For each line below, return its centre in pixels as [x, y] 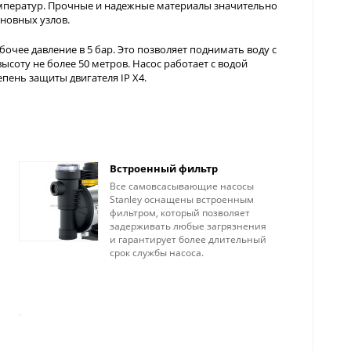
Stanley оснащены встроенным [181, 199]
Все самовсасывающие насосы [181, 186]
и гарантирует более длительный [188, 239]
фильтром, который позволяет [179, 213]
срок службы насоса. [156, 253]
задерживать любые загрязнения [188, 226]
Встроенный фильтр [163, 168]
